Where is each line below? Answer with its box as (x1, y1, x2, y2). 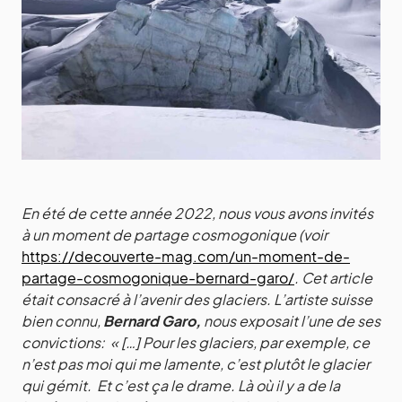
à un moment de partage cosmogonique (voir (22, 225, 328, 244)
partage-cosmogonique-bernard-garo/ (22, 268, 294, 287)
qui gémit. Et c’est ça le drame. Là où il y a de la (22, 376, 340, 395)
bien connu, (22, 311, 103, 330)
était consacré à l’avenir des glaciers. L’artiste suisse (22, 290, 372, 309)
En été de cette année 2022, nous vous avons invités (22, 204, 373, 223)
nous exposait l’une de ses (201, 311, 380, 330)
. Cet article (294, 268, 372, 287)
